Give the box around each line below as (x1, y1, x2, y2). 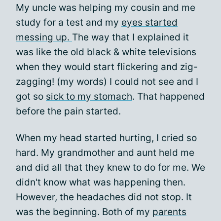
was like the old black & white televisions (16, 46, 196, 58)
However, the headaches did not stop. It (16, 191, 192, 203)
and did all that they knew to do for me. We (16, 162, 205, 173)
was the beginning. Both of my (16, 206, 152, 218)
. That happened (132, 91, 205, 102)
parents (152, 206, 186, 218)
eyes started (121, 17, 178, 28)
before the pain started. (16, 106, 121, 117)
